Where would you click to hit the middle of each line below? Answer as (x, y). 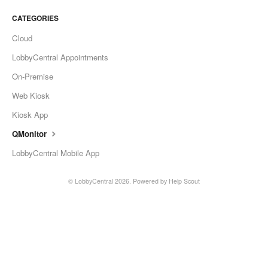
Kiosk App (30, 115)
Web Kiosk (31, 96)
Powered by (151, 181)
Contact (134, 67)
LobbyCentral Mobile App (56, 153)
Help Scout (184, 181)
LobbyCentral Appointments (60, 57)
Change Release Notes (134, 10)
